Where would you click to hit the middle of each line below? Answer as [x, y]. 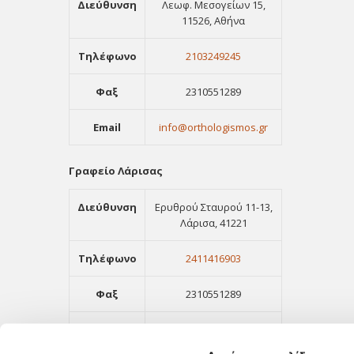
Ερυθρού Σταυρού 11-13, [213, 207]
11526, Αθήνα [213, 20]
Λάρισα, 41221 [213, 222]
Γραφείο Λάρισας [116, 170]
